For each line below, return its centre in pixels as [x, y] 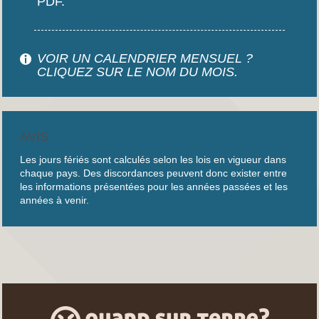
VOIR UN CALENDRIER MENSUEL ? [145, 59]
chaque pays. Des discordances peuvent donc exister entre [153, 173]
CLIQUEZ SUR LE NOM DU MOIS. [137, 72]
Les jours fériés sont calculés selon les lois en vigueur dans [153, 160]
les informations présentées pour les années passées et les [154, 187]
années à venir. [54, 200]
